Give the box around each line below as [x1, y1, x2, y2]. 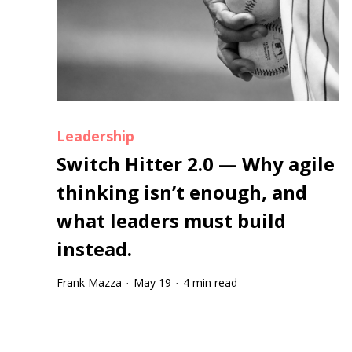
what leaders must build [57, 207, 286, 234]
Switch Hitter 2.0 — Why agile [57, 151, 335, 178]
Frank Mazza [57, 275, 122, 291]
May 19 [134, 275, 171, 291]
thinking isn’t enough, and [57, 179, 307, 206]
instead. [57, 236, 132, 262]
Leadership [57, 126, 134, 146]
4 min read [183, 275, 237, 291]
